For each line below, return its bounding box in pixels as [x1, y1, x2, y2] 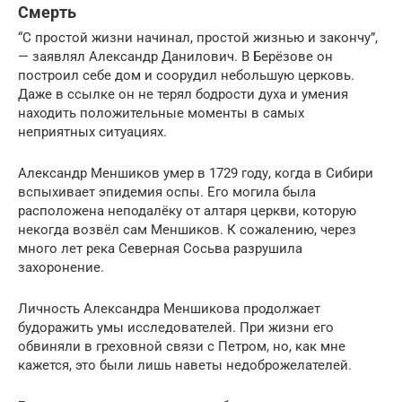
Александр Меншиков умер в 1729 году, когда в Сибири [18, 165, 373, 182]
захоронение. [18, 259, 104, 276]
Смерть [18, 3, 76, 22]
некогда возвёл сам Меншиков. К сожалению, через [18, 222, 356, 239]
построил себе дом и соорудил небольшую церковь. [18, 67, 354, 84]
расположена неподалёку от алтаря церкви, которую [18, 203, 356, 220]
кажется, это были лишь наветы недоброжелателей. [18, 357, 352, 374]
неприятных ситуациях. [18, 124, 167, 141]
